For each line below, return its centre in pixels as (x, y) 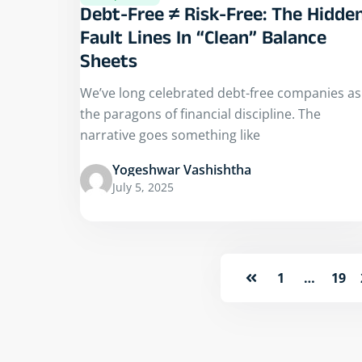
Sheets (109, 65)
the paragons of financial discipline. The (200, 114)
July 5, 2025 (143, 187)
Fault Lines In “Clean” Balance (203, 41)
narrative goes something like (170, 135)
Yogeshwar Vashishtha (182, 170)
